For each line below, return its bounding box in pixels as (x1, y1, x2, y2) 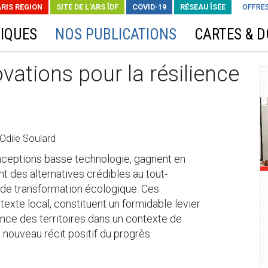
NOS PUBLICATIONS (55, 26, 176, 43)
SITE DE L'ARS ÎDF (56, 2, 118, 11)
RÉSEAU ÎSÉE (180, 2, 226, 11)
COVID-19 (132, 2, 166, 11)
